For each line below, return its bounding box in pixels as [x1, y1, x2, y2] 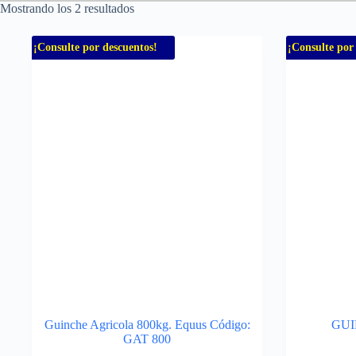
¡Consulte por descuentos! [33, 41, 157, 53]
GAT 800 [123, 332, 171, 346]
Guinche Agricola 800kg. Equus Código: [44, 318, 250, 331]
